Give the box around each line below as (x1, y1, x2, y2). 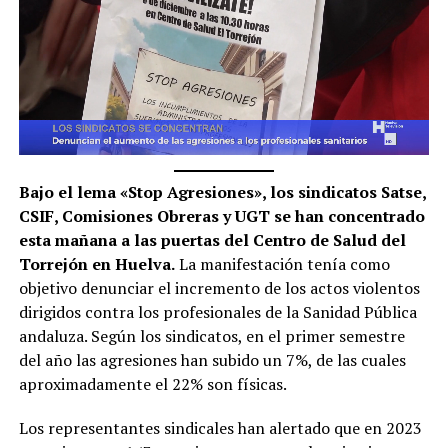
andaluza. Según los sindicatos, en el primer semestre (18, 324, 405, 347)
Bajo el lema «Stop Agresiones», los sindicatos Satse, (18, 180, 426, 203)
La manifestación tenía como (174, 252, 390, 275)
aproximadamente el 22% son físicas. (18, 372, 287, 395)
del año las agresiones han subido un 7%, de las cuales (18, 348, 406, 371)
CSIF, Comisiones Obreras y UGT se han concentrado (18, 204, 425, 227)
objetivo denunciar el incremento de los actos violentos (18, 276, 420, 299)
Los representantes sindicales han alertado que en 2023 (18, 416, 422, 439)
